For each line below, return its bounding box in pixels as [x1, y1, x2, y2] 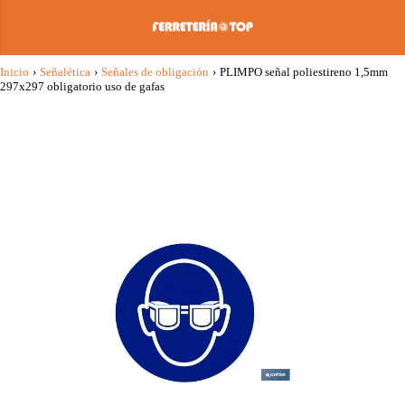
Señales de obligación [101, 65, 209, 79]
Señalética [40, 65, 90, 79]
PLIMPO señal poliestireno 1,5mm [220, 65, 388, 79]
